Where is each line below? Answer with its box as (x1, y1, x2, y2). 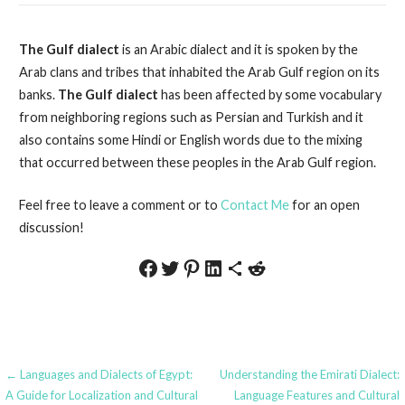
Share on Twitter (157, 253, 231, 280)
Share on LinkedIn (201, 253, 287, 280)
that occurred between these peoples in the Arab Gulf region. (18, 155, 376, 171)
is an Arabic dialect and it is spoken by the (118, 42, 358, 58)
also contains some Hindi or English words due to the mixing (18, 132, 363, 148)
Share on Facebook (136, 253, 229, 280)
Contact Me (220, 196, 289, 212)
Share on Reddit (244, 253, 311, 280)
